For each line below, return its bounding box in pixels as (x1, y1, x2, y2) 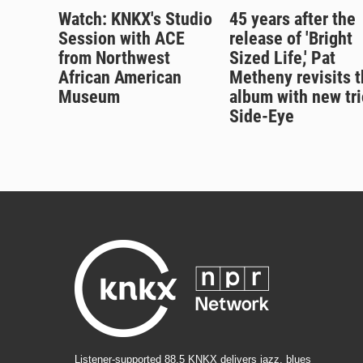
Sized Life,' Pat (228, 48, 335, 69)
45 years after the (228, 9, 356, 30)
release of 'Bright (228, 28, 352, 49)
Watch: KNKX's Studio (58, 9, 212, 30)
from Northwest (58, 48, 170, 69)
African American (58, 67, 181, 88)
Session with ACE (58, 28, 185, 49)
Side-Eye (228, 106, 294, 127)
